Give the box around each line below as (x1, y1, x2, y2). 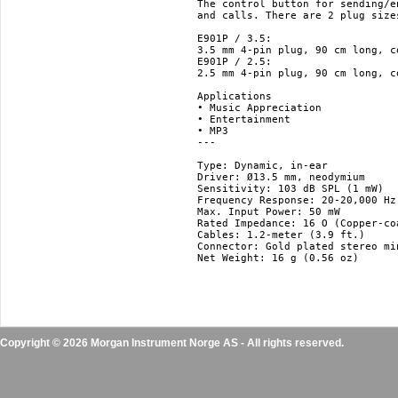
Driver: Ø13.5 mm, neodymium (197, 171, 365, 183)
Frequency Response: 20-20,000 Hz (197, 195, 396, 206)
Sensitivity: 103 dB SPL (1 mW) (197, 183, 384, 195)
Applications (197, 91, 272, 102)
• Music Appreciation (197, 102, 322, 114)
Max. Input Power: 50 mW (197, 206, 340, 218)
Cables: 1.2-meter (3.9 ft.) (197, 229, 365, 241)
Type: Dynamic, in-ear (197, 160, 328, 171)
